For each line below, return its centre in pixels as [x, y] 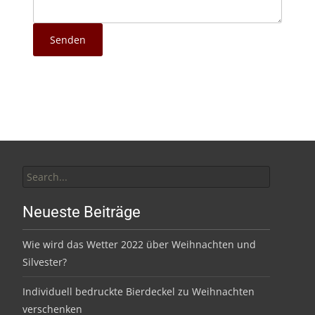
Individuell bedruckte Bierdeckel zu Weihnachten [139, 291]
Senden [68, 40]
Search [38, 163]
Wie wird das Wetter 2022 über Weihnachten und [139, 244]
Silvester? [45, 262]
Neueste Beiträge [82, 212]
